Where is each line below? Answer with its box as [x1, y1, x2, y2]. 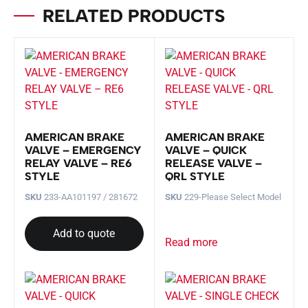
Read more [164, 236, 217, 250]
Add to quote [53, 227, 115, 241]
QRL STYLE [164, 170, 225, 184]
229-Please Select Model [181, 192, 281, 203]
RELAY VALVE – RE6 [25, 157, 132, 170]
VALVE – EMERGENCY [25, 144, 142, 157]
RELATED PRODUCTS [43, 5, 225, 27]
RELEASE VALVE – [164, 157, 262, 170]
